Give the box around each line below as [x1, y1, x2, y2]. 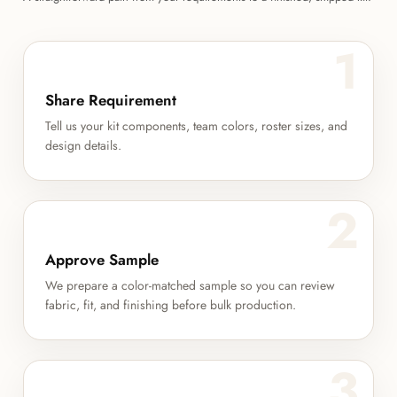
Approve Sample [45, 249, 160, 271]
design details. [45, 136, 122, 155]
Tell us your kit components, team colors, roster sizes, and [45, 117, 348, 136]
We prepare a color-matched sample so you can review [45, 276, 336, 295]
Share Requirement [45, 90, 177, 112]
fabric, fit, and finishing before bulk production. [45, 296, 297, 315]
